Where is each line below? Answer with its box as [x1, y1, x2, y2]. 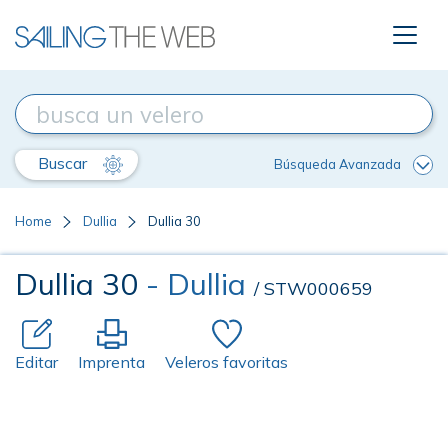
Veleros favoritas [165, 352, 288, 372]
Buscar [38, 153, 91, 173]
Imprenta [78, 352, 145, 372]
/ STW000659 [254, 277, 373, 300]
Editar [15, 352, 58, 372]
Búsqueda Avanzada [274, 155, 401, 172]
